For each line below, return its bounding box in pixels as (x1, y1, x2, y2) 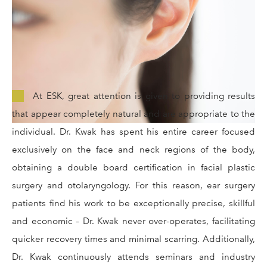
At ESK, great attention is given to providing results (33, 91, 255, 102)
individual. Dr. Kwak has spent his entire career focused (12, 126, 255, 138)
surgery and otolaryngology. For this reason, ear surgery (12, 180, 255, 191)
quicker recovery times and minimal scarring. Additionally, (12, 234, 255, 245)
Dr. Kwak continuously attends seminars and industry (12, 252, 255, 263)
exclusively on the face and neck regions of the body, (12, 144, 255, 156)
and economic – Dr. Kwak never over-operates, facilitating (12, 216, 255, 227)
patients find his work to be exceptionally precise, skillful (12, 198, 255, 209)
